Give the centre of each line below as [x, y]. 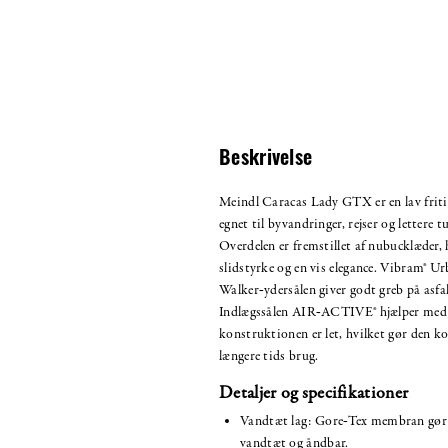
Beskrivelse [266, 159]
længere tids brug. [269, 356]
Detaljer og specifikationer [314, 393]
